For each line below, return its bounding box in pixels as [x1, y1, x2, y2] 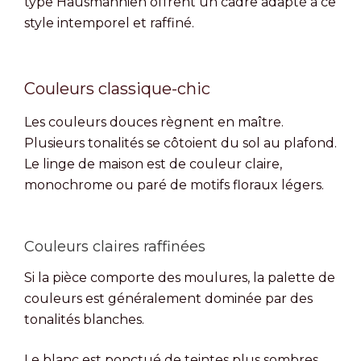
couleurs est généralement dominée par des [24, 291, 313, 307]
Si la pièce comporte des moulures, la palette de [24, 270, 335, 286]
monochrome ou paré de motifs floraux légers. [24, 176, 324, 193]
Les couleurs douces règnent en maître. [24, 114, 284, 130]
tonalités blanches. [24, 312, 144, 328]
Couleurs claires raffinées [24, 237, 205, 255]
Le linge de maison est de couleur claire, [24, 156, 282, 172]
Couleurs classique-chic [24, 78, 210, 98]
